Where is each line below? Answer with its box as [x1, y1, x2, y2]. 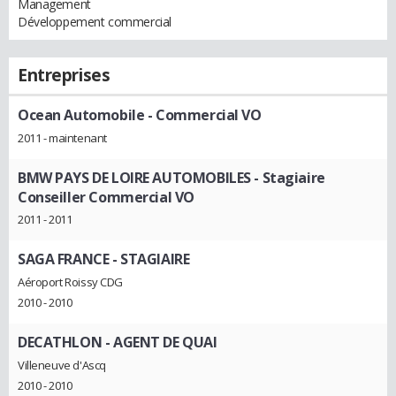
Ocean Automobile [18, 105, 145, 125]
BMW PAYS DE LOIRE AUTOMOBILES [18, 167, 251, 187]
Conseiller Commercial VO [18, 187, 194, 207]
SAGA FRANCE [18, 249, 110, 270]
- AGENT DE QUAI [102, 332, 217, 353]
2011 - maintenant [18, 129, 107, 146]
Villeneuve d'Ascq [18, 356, 106, 373]
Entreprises [18, 64, 110, 87]
